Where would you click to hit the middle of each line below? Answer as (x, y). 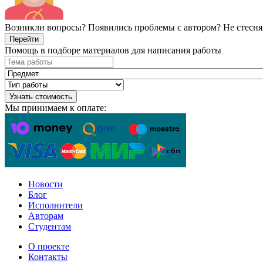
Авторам (46, 215)
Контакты (48, 257)
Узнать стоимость (41, 96)
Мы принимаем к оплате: (55, 107)
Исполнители (55, 205)
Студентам (50, 226)
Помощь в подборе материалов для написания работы (113, 50)
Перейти (24, 39)
